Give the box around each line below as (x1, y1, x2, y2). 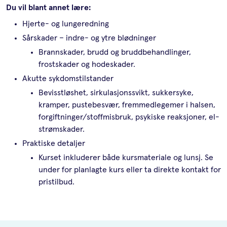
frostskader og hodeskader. (39, 60, 135, 69)
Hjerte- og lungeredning (22, 20, 109, 28)
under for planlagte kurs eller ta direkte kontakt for (39, 166, 221, 174)
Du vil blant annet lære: (6, 4, 91, 12)
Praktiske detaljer (22, 139, 85, 148)
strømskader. (39, 125, 85, 134)
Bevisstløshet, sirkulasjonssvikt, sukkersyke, (39, 89, 194, 97)
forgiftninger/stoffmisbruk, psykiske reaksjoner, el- (39, 113, 219, 122)
